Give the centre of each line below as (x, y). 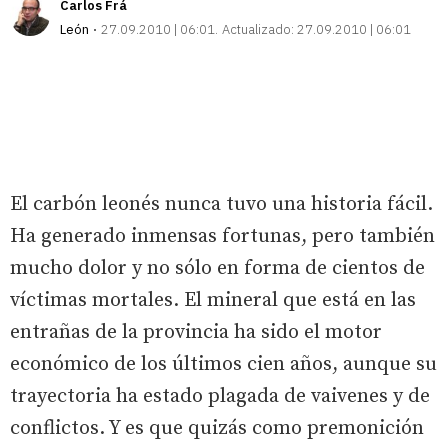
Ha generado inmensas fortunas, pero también (222, 236)
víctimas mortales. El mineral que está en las (213, 300)
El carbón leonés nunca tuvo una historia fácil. (221, 204)
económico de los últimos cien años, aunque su (223, 364)
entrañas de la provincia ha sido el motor (196, 332)
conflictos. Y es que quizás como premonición (217, 428)
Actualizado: (258, 29)
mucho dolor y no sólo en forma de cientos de (217, 268)
